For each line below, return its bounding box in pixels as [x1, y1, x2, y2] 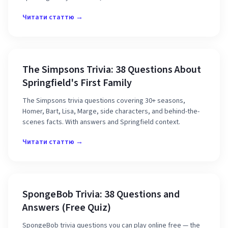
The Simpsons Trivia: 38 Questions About [22, 63, 201, 77]
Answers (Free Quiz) [22, 201, 111, 215]
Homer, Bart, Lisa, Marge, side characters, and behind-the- [22, 106, 199, 117]
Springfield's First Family [22, 76, 132, 90]
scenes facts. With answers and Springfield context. [22, 117, 180, 127]
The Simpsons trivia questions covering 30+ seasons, [22, 96, 185, 106]
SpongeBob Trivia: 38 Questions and [22, 187, 180, 202]
